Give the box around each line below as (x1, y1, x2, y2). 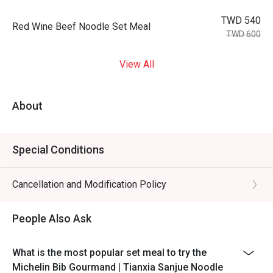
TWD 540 (221, 15, 261, 26)
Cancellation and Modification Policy (12, 179, 166, 190)
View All (119, 58, 154, 70)
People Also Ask (12, 212, 91, 225)
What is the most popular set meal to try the (12, 247, 207, 258)
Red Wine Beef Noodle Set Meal (12, 21, 151, 32)
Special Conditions (12, 143, 104, 156)
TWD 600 (226, 29, 261, 39)
